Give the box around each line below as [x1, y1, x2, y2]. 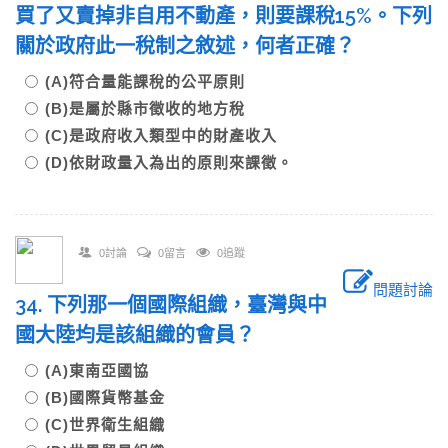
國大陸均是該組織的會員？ [15, 323, 275, 347]
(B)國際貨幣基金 [45, 389, 181, 406]
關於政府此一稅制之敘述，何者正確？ [15, 34, 375, 58]
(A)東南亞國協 [45, 362, 165, 379]
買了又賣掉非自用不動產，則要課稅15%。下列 [15, 4, 432, 28]
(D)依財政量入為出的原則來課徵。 [45, 154, 293, 171]
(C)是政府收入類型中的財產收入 [45, 127, 293, 144]
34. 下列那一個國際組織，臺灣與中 [15, 293, 327, 317]
